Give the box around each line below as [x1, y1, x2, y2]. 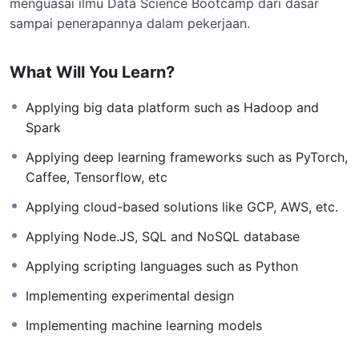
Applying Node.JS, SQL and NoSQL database [26, 228, 300, 244]
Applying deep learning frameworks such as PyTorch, [26, 148, 348, 165]
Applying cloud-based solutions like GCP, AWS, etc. [26, 198, 338, 215]
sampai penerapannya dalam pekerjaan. [10, 14, 250, 31]
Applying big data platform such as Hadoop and [26, 99, 319, 115]
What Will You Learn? [10, 62, 175, 82]
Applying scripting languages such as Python [26, 257, 298, 274]
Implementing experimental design [26, 287, 234, 304]
